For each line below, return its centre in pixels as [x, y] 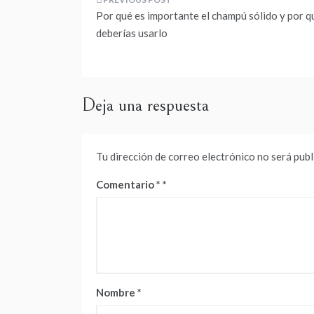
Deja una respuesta [145, 105]
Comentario [126, 185]
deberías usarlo [132, 33]
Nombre [117, 293]
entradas [133, 71]
